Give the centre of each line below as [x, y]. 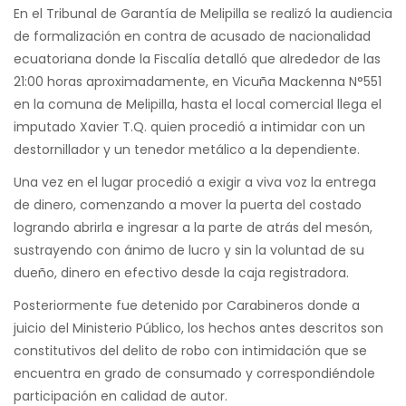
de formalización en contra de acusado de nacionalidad [192, 37]
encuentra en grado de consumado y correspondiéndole [194, 374]
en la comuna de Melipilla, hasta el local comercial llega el [198, 105]
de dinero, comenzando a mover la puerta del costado [188, 205]
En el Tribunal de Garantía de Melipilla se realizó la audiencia [203, 14]
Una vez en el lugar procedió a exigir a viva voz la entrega [195, 183]
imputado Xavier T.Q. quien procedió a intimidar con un [189, 127]
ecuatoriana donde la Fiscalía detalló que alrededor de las [197, 59]
